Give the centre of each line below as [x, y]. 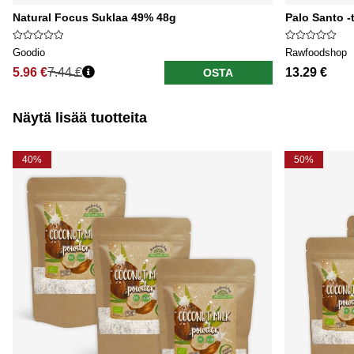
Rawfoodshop [316, 53]
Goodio [29, 53]
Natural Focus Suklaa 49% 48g [94, 18]
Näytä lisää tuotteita [80, 118]
